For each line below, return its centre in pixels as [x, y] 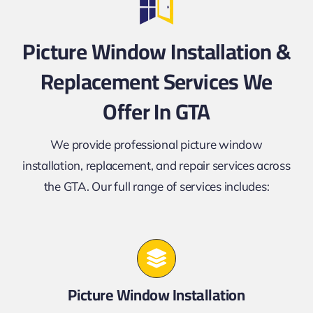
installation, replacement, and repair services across [156, 166]
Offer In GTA [156, 112]
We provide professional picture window [156, 145]
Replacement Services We [156, 82]
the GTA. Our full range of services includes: [156, 187]
